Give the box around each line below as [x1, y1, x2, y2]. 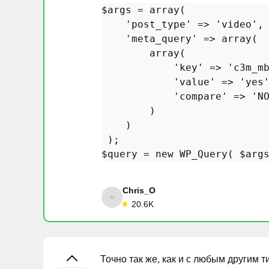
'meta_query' [125, 32, 198, 44]
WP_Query [180, 148, 228, 160]
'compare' [174, 90, 228, 102]
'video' [216, 18, 258, 30]
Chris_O [122, 185, 156, 195]
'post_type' [125, 18, 192, 30]
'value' [174, 76, 216, 88]
